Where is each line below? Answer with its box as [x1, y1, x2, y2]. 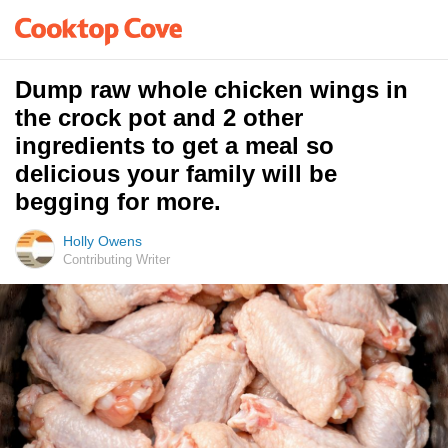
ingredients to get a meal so [15, 132, 334, 159]
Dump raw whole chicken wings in [15, 76, 408, 103]
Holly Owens [63, 233, 142, 249]
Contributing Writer [63, 252, 170, 267]
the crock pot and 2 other [15, 104, 303, 131]
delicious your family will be [15, 160, 337, 187]
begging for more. [15, 188, 221, 215]
